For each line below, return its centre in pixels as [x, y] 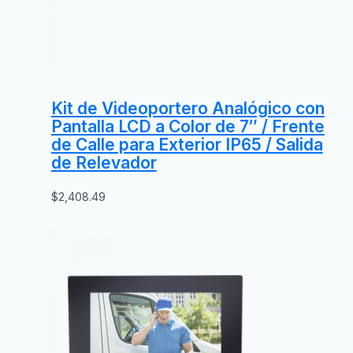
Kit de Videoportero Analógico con [188, 108]
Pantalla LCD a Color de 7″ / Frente [188, 126]
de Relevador [104, 162]
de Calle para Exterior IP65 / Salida [187, 144]
